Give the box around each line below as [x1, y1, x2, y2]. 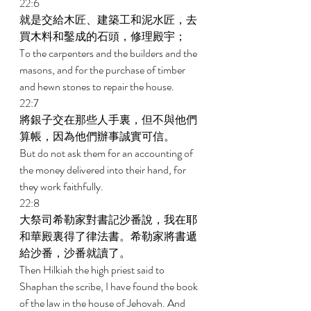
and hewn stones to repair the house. [19, 78, 176, 94]
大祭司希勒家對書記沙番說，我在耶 [19, 212, 197, 228]
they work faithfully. [19, 178, 106, 194]
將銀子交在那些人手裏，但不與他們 [19, 112, 197, 128]
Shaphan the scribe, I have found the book [19, 278, 200, 294]
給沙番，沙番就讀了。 [19, 245, 133, 261]
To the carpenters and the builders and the [19, 45, 199, 61]
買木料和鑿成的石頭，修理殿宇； [19, 28, 188, 44]
